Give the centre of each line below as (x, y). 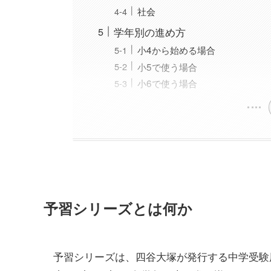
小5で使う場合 (167, 66)
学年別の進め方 (150, 31)
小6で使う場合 (167, 83)
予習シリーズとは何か (118, 208)
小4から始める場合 (176, 49)
